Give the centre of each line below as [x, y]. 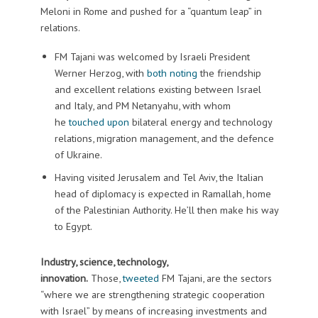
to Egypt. [73, 226]
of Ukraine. [78, 154]
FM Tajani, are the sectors [215, 278]
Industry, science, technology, [104, 261]
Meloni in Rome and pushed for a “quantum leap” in [151, 11]
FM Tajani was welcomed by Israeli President [152, 56]
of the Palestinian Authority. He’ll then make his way [166, 209]
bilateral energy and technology [200, 121]
